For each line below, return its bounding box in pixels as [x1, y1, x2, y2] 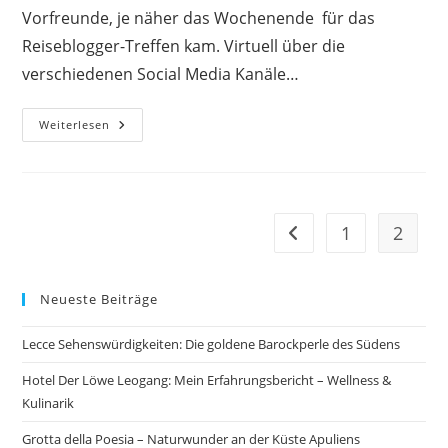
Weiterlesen [39, 116, 111, 132]
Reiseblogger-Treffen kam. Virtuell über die [22, 34, 346, 57]
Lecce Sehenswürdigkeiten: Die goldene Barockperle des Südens [22, 334, 401, 353]
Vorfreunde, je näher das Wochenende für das [22, 6, 376, 29]
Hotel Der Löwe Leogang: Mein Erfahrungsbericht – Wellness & [22, 370, 392, 389]
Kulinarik [22, 393, 75, 412]
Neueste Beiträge [40, 289, 159, 308]
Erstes [109, 128, 157, 148]
